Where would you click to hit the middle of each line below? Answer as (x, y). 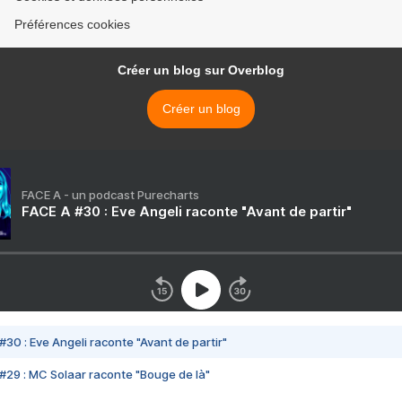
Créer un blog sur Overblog (201, 70)
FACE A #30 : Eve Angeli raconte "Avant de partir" (187, 212)
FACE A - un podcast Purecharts (110, 195)
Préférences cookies (72, 25)
